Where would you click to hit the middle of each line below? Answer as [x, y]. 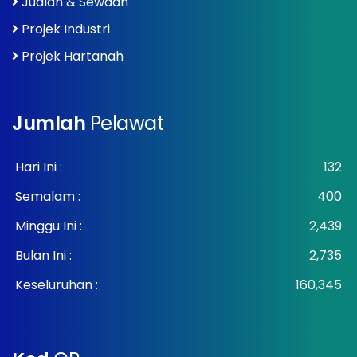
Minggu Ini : [49, 226]
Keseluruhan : [57, 284]
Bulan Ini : [43, 255]
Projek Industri [66, 29]
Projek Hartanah [73, 56]
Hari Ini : [39, 167]
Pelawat [127, 123]
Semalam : [48, 196]
